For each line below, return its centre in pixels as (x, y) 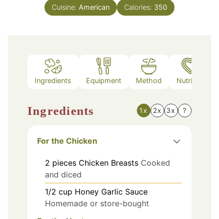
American (94, 7)
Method (149, 81)
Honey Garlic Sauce (111, 191)
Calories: (139, 7)
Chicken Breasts (109, 163)
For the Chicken (67, 141)
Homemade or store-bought (97, 203)
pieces (64, 163)
